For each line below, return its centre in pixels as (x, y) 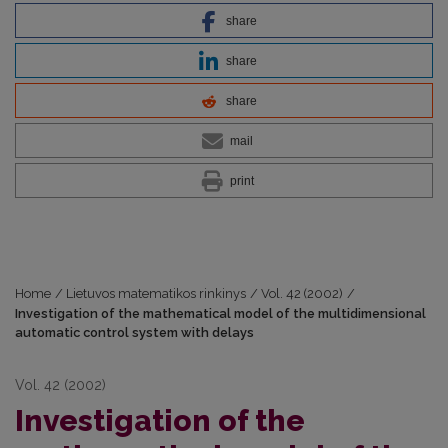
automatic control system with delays (134, 332)
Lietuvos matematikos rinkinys (156, 293)
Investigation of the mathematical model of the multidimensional (220, 313)
